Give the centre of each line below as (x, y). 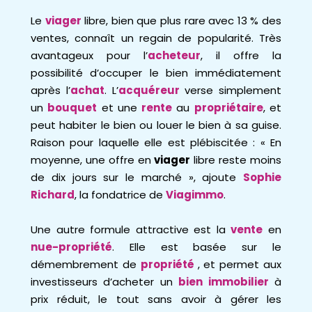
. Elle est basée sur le (197, 247)
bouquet (72, 108)
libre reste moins (236, 160)
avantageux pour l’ (89, 55)
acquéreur (149, 90)
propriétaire (228, 108)
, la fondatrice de (120, 195)
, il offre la (241, 55)
